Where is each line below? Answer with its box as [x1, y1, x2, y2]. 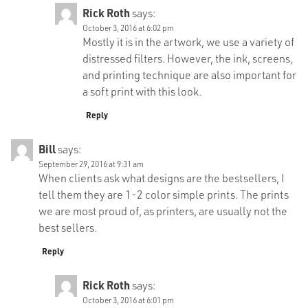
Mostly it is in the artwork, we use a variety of [82, 34, 294, 49]
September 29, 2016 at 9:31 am [38, 157, 144, 169]
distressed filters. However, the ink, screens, [82, 50, 293, 65]
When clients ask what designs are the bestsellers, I [38, 170, 285, 185]
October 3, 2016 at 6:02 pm [82, 21, 174, 33]
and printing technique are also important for [82, 67, 296, 82]
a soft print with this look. [82, 83, 201, 98]
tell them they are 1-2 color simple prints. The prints [38, 186, 289, 201]
